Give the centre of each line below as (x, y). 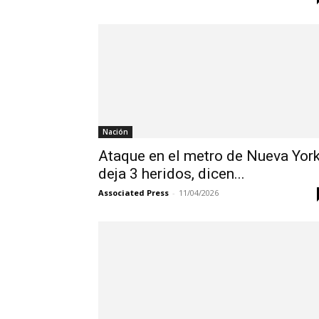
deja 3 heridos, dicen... (172, 174)
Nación (115, 132)
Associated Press (134, 193)
